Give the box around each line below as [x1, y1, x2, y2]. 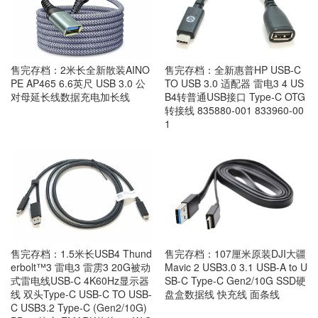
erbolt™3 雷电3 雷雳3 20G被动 [11, 260, 150, 275]
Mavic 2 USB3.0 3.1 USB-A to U [164, 260, 307, 275]
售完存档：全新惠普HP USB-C [164, 62, 301, 77]
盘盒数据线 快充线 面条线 [164, 287, 280, 302]
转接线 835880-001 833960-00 [164, 103, 304, 118]
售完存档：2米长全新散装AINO [11, 62, 150, 77]
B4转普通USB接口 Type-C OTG [164, 89, 305, 104]
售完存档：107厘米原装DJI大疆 [164, 246, 306, 261]
